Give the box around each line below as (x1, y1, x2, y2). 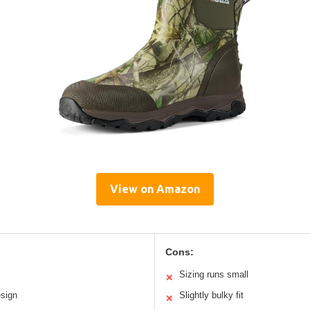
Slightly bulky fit (179, 289, 244, 300)
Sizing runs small (179, 268, 248, 280)
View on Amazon (110, 182, 200, 195)
